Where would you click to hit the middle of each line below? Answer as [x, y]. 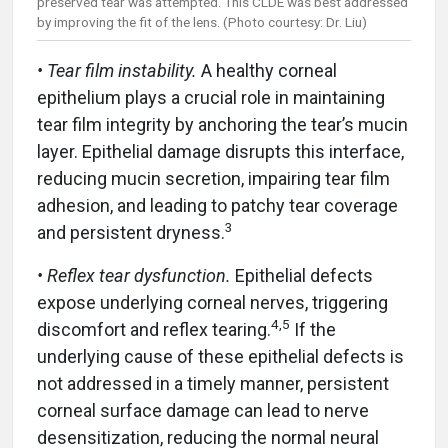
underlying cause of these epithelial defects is [220, 356]
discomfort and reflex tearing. [154, 329]
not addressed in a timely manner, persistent [213, 383]
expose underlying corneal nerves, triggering [212, 302]
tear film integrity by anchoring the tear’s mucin [222, 124]
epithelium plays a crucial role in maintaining [211, 97]
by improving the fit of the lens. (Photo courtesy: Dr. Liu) [202, 21]
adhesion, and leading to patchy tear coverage [217, 205]
